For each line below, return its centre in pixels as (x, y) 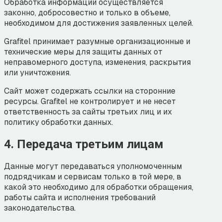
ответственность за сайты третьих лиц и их (88, 112)
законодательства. (40, 208)
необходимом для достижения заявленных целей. (99, 23)
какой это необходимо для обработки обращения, (99, 187)
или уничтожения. (37, 73)
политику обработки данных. (58, 122)
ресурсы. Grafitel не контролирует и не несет (90, 102)
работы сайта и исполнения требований (80, 198)
